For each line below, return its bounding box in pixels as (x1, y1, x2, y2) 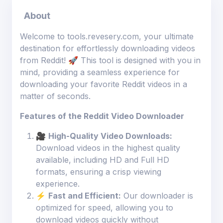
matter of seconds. (20, 91, 91, 101)
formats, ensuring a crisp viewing (36, 166, 161, 177)
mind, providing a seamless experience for (20, 67, 180, 77)
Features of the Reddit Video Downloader (20, 111, 184, 121)
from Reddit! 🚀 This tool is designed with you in (20, 55, 201, 65)
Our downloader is (121, 190, 193, 201)
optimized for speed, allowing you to (36, 202, 173, 213)
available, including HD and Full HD (36, 154, 169, 165)
